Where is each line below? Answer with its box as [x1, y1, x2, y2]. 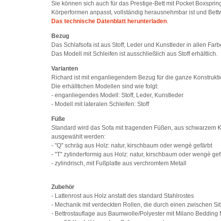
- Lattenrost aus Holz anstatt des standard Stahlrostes [51, 192, 194, 200]
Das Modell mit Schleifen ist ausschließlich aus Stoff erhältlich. [51, 50, 218, 58]
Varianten [51, 65, 78, 73]
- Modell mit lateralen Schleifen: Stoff [51, 101, 149, 108]
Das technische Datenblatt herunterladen [51, 18, 167, 25]
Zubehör [51, 184, 75, 191]
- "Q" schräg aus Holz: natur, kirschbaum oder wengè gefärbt [51, 142, 213, 149]
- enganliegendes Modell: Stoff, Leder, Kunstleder [51, 92, 184, 99]
